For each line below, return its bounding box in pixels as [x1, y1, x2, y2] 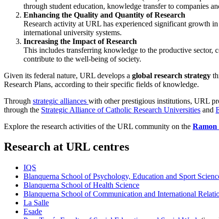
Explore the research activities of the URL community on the [4, 122, 193, 131]
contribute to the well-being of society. [23, 54, 141, 63]
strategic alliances [33, 96, 88, 105]
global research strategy [132, 71, 211, 80]
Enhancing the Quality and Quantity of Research [23, 10, 185, 19]
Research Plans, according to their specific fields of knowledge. [4, 80, 199, 88]
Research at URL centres [4, 140, 129, 153]
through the [4, 105, 41, 114]
